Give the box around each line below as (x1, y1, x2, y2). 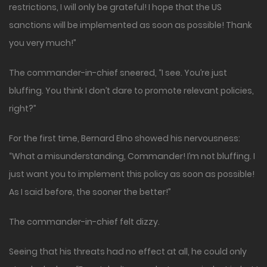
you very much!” (9, 37, 76, 49)
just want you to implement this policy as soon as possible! (9, 168, 254, 181)
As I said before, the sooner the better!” (9, 186, 171, 198)
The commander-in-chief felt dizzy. (9, 216, 160, 228)
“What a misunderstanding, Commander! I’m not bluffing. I (9, 150, 255, 163)
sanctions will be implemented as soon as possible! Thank (9, 19, 252, 32)
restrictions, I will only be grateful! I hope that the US (9, 1, 222, 14)
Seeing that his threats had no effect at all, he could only (9, 246, 247, 258)
